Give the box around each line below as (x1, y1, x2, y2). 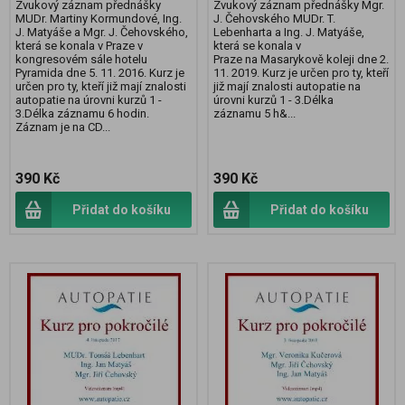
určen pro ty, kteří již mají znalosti (15, 80, 186, 94)
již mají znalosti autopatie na (213, 80, 361, 94)
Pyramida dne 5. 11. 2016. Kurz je (15, 66, 184, 80)
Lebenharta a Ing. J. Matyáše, (213, 25, 364, 40)
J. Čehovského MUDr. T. (213, 12, 335, 26)
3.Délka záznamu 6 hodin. (15, 107, 149, 121)
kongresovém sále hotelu (15, 52, 147, 67)
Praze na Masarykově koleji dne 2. (213, 52, 389, 67)
